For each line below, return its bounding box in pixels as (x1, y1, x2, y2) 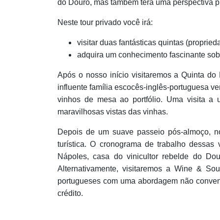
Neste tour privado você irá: (57, 18, 153, 27)
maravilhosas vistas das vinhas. (57, 108, 168, 116)
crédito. (57, 189, 83, 197)
